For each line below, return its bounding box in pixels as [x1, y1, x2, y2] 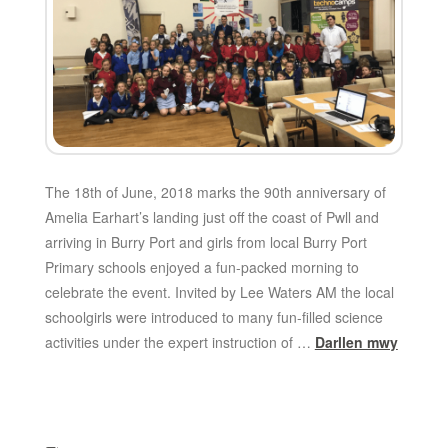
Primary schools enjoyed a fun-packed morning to [44, 256, 359, 277]
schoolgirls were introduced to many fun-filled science [44, 306, 383, 327]
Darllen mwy [314, 331, 398, 352]
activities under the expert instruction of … [44, 331, 315, 352]
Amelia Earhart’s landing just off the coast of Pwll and [44, 206, 379, 227]
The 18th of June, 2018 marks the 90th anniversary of [44, 181, 386, 202]
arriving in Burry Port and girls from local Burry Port [44, 231, 367, 252]
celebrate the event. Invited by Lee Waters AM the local [44, 281, 394, 302]
